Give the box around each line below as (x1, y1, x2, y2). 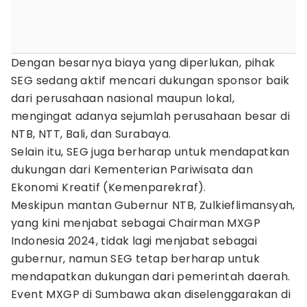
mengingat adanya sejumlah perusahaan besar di (11, 108, 290, 124)
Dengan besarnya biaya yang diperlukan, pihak (11, 55, 275, 71)
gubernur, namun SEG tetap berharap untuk (11, 251, 260, 267)
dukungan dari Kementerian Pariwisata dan (11, 162, 253, 177)
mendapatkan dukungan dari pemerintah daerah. (11, 269, 291, 284)
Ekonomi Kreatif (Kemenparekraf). (11, 180, 206, 195)
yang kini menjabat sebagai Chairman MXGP (11, 215, 260, 231)
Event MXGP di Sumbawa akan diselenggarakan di (11, 286, 291, 302)
